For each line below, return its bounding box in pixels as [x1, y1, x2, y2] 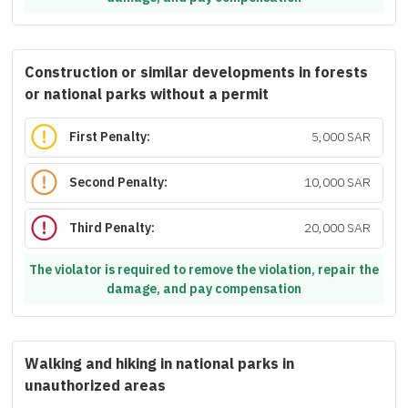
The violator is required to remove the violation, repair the [29, 260, 379, 280]
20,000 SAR [303, 219, 371, 239]
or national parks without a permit [25, 84, 269, 106]
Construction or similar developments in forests [25, 62, 368, 84]
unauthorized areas [25, 375, 166, 397]
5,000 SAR [311, 127, 371, 148]
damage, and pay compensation [107, 279, 301, 299]
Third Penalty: [69, 219, 156, 239]
